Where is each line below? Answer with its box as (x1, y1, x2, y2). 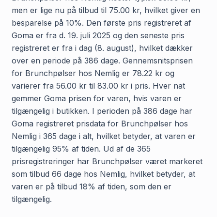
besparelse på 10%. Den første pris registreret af (12, 17, 191, 28)
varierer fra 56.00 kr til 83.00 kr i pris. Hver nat (12, 80, 185, 91)
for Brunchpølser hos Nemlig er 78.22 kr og (12, 68, 174, 78)
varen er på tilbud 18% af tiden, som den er (12, 181, 171, 191)
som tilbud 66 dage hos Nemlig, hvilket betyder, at (12, 169, 195, 179)
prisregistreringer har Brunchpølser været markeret (12, 156, 202, 166)
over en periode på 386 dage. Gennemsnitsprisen (12, 55, 193, 65)
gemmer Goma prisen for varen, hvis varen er (12, 93, 182, 103)
